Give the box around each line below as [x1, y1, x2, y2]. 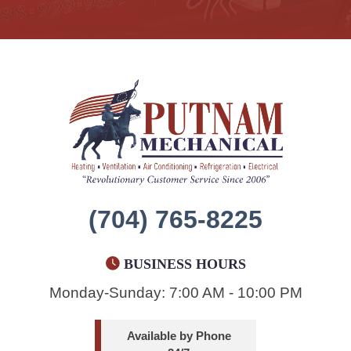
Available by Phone [126, 328, 231, 342]
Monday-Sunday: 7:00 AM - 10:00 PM [49, 284, 302, 301]
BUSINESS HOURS [123, 255, 246, 272]
